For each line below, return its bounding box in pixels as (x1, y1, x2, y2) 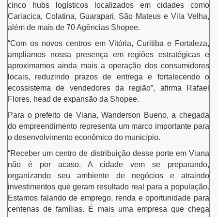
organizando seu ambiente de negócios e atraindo (8, 171, 209, 180)
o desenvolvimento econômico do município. (8, 133, 160, 141)
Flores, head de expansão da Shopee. (8, 94, 139, 103)
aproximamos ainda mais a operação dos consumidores (8, 61, 209, 70)
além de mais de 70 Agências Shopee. (8, 23, 140, 31)
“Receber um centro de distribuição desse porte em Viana (8, 149, 209, 157)
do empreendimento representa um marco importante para (8, 122, 209, 130)
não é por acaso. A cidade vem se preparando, (8, 160, 209, 169)
